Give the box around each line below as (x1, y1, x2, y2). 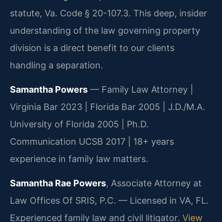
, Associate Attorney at (106, 178, 202, 189)
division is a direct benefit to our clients (10, 42, 174, 53)
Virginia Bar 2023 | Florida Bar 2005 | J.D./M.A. (10, 102, 205, 112)
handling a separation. (10, 59, 103, 70)
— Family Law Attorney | (88, 84, 193, 95)
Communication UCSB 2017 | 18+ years (10, 136, 174, 147)
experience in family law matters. (10, 154, 148, 165)
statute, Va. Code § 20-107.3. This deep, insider (10, 7, 207, 18)
